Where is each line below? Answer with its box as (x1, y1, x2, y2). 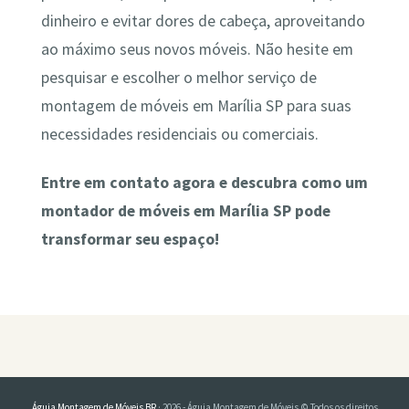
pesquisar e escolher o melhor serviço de (40, 67, 317, 88)
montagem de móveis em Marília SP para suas (40, 95, 351, 116)
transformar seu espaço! (40, 229, 219, 250)
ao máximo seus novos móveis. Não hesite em (40, 38, 353, 59)
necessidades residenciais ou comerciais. (40, 123, 319, 144)
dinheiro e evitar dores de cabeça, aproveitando (40, 10, 365, 31)
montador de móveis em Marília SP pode (40, 201, 330, 222)
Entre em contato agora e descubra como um (40, 173, 368, 194)
